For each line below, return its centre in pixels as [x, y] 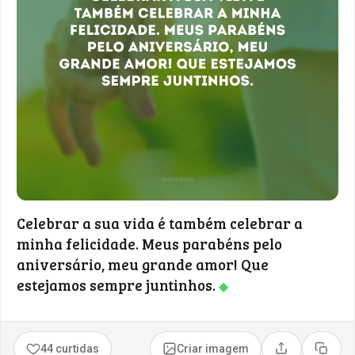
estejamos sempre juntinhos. [118, 284]
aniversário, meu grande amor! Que [143, 264]
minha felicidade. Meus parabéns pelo [149, 243]
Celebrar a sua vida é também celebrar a [160, 223]
